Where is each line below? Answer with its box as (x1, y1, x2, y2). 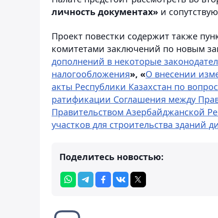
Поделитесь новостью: (59, 150, 163, 163)
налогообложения (52, 68, 130, 80)
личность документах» (52, 5, 161, 18)
